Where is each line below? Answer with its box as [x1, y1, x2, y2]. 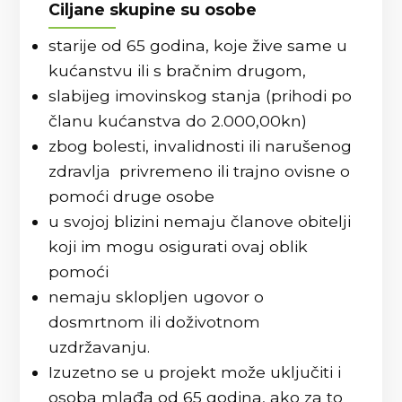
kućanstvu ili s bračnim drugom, [48, 61, 307, 80]
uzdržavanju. [48, 337, 151, 356]
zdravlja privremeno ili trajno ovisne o [48, 162, 351, 180]
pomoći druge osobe [48, 187, 215, 205]
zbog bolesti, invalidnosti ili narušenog [48, 136, 353, 155]
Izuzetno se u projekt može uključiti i [48, 363, 342, 381]
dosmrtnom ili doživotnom [48, 312, 261, 331]
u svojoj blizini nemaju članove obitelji [48, 212, 352, 231]
